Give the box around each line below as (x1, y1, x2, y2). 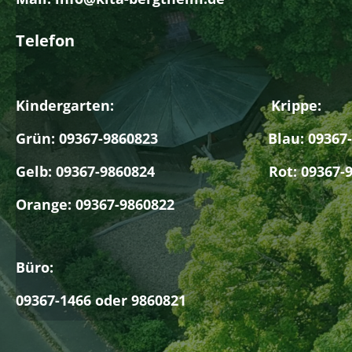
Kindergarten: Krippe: (16, 96, 321, 115)
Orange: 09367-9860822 (16, 195, 174, 214)
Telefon (16, 30, 75, 51)
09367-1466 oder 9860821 (16, 291, 186, 310)
